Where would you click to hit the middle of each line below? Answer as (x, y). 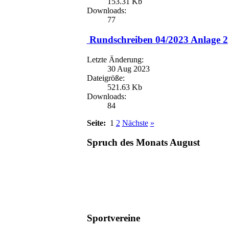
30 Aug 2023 (128, 68)
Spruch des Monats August (143, 143)
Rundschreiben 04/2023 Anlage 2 (157, 39)
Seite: (97, 123)
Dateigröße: (106, 78)
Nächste (135, 123)
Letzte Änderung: (115, 59)
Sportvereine (113, 218)
